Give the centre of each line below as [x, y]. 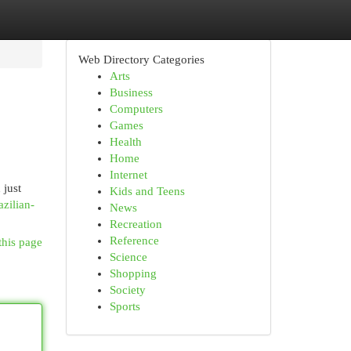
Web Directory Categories [141, 60]
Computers [136, 109]
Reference [134, 241]
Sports [125, 306]
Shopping [133, 273]
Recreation [136, 224]
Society [127, 290]
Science [128, 257]
